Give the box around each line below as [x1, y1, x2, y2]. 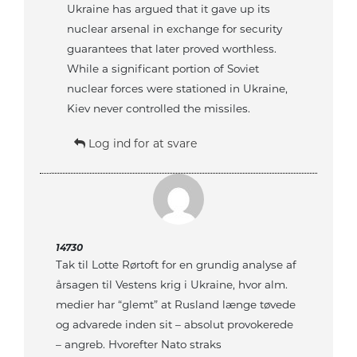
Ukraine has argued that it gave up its [67, 2, 271, 16]
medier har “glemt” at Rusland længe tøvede [56, 298, 296, 312]
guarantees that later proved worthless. [67, 42, 277, 56]
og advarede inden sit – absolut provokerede [56, 318, 293, 331]
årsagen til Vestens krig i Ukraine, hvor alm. [56, 278, 288, 292]
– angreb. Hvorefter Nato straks [56, 338, 222, 351]
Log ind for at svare [85, 136, 198, 151]
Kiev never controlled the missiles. [67, 102, 251, 116]
